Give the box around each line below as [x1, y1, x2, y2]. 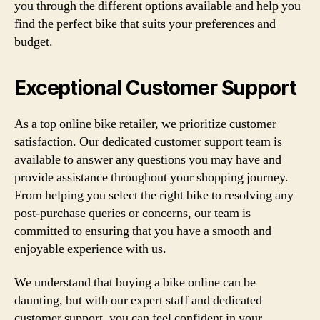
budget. [14, 33, 53, 50]
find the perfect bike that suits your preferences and [14, 15, 276, 32]
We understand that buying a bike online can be [14, 274, 256, 291]
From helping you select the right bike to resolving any [14, 186, 294, 204]
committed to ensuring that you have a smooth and [14, 222, 271, 239]
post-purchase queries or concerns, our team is [14, 204, 251, 221]
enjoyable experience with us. [14, 240, 166, 257]
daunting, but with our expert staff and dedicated [14, 292, 262, 309]
